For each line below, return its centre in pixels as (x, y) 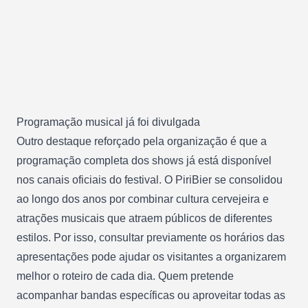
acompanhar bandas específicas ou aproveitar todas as (151, 295)
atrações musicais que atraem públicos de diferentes (144, 218)
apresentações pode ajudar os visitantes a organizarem (151, 256)
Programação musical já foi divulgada (108, 122)
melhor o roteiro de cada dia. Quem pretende (125, 276)
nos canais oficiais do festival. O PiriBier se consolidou (150, 179)
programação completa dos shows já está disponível (144, 160)
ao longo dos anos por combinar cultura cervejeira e (143, 199)
